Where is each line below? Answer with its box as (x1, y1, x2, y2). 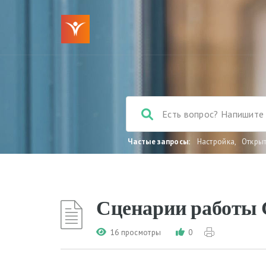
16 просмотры (110, 227, 161, 237)
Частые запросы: (128, 137, 191, 147)
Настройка (197, 137, 235, 147)
